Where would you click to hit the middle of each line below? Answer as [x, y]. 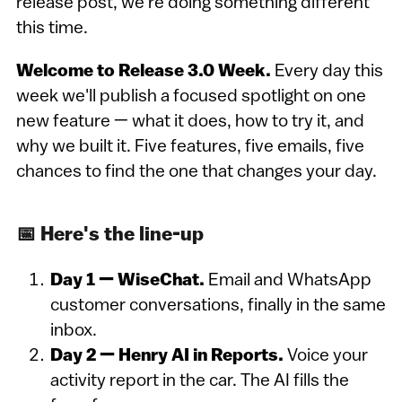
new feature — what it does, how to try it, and [190, 122]
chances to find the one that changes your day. [196, 172]
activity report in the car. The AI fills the [199, 381]
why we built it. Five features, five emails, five [190, 147]
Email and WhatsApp [288, 280]
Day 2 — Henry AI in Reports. [166, 356]
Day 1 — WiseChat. [127, 280]
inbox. [73, 331]
